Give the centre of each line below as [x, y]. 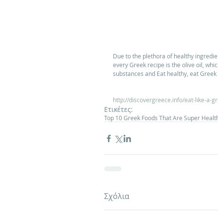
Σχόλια [117, 196]
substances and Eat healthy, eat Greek [165, 74]
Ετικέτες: [118, 109]
